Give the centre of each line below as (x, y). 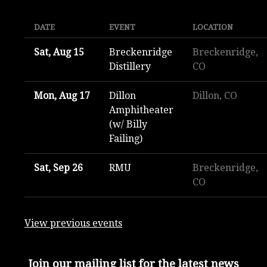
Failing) (126, 139)
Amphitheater (141, 110)
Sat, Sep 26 (58, 168)
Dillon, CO (215, 96)
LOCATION (213, 27)
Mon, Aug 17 (62, 96)
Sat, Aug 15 (59, 52)
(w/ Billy (128, 125)
